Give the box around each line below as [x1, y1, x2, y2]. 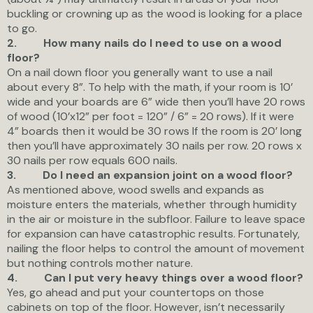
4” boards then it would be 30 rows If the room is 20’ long [7, 123, 302, 138]
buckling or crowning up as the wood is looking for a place [7, 6, 303, 21]
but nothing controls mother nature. [7, 255, 193, 270]
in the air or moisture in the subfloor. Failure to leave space [7, 211, 305, 226]
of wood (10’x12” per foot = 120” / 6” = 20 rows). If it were [7, 108, 294, 124]
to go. [7, 20, 37, 36]
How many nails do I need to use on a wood [43, 35, 282, 50]
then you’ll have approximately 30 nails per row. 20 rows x [7, 138, 302, 153]
